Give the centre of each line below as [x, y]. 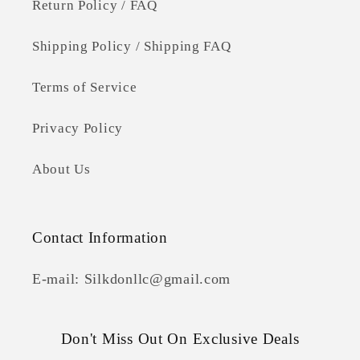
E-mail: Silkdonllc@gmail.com [132, 279]
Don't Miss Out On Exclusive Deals [180, 339]
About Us [61, 170]
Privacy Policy [78, 129]
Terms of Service [85, 88]
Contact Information [100, 238]
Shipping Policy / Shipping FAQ [132, 47]
